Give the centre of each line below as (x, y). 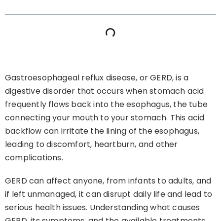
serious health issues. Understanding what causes (103, 208)
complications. (34, 158)
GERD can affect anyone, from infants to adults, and (108, 181)
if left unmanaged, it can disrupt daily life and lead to (109, 194)
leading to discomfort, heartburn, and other (92, 145)
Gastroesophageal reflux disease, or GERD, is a (97, 78)
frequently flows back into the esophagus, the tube (107, 105)
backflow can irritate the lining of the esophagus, (102, 131)
